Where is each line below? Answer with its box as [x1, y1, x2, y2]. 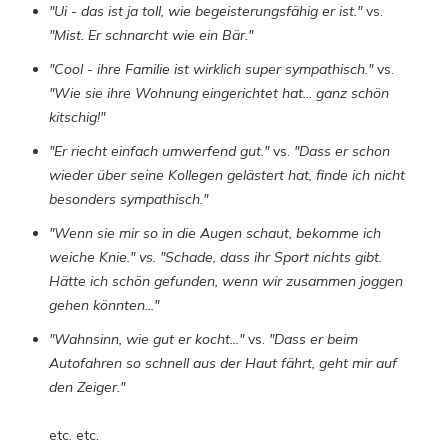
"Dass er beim [269, 330, 358, 348]
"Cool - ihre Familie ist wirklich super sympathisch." [49, 60, 373, 78]
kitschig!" [49, 108, 105, 126]
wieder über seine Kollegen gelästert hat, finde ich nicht [49, 166, 405, 184]
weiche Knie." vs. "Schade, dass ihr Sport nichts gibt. [49, 248, 382, 266]
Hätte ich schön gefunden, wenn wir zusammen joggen [49, 272, 403, 290]
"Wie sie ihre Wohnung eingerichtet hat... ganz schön [49, 84, 389, 102]
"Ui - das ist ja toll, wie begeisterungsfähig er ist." [49, 2, 362, 20]
